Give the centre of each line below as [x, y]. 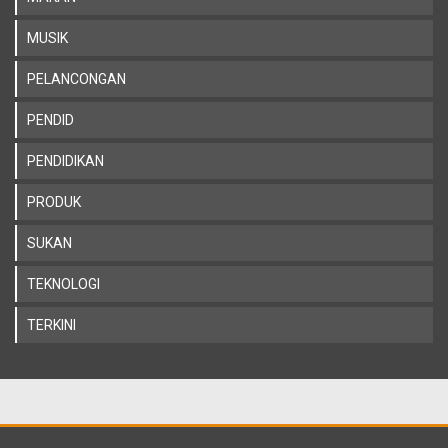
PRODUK [54, 202]
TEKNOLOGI [63, 284]
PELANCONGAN [76, 79]
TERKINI [51, 325]
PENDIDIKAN [65, 161]
